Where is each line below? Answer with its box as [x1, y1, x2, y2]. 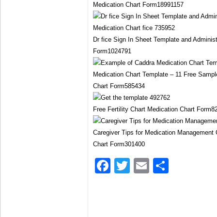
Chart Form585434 [93, 82, 145, 90]
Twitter [130, 157, 176, 174]
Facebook [110, 157, 179, 174]
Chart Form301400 [93, 140, 145, 148]
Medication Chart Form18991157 [93, 1, 184, 8]
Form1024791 [93, 47, 131, 55]
